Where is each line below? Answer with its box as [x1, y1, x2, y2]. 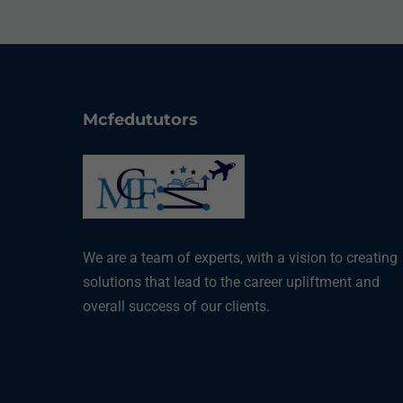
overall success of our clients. [82, 298, 270, 316]
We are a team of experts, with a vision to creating [82, 249, 398, 267]
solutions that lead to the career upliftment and [82, 273, 380, 291]
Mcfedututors [82, 109, 198, 130]
